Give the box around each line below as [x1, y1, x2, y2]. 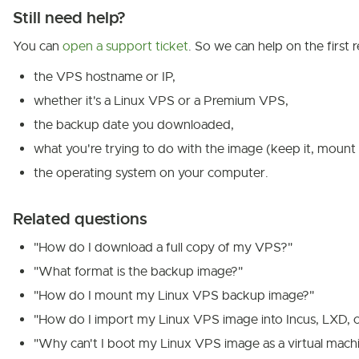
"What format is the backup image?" [34, 264, 243, 280]
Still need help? [13, 8, 126, 29]
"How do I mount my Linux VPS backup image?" [34, 288, 314, 305]
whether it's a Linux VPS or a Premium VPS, [34, 93, 288, 110]
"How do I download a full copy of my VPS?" [34, 240, 292, 256]
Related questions [13, 209, 147, 230]
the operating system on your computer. [34, 165, 268, 182]
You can [13, 38, 63, 55]
